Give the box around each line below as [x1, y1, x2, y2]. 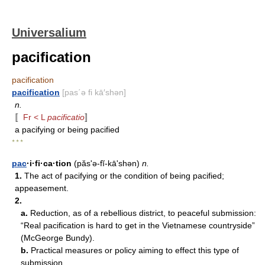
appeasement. [15, 183, 69, 193]
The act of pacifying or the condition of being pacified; [22, 171, 224, 180]
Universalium [12, 26, 86, 39]
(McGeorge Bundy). [21, 233, 95, 243]
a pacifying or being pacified [15, 125, 119, 134]
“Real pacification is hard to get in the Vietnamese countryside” [21, 221, 255, 230]
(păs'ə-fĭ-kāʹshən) [72, 159, 142, 168]
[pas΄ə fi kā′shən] [62, 88, 126, 97]
